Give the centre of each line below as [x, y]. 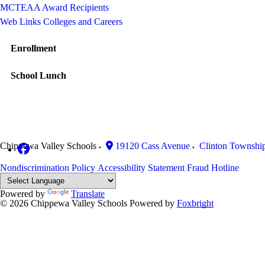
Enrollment [34, 48]
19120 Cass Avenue [153, 146]
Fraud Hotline [213, 167]
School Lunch [39, 75]
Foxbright [195, 203]
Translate [88, 193]
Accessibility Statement [141, 167]
